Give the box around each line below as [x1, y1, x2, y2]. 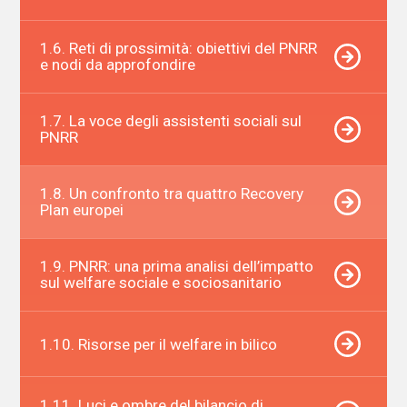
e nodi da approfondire [39, 55, 195, 74]
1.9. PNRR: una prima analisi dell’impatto [39, 257, 313, 276]
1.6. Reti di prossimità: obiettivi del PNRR [39, 39, 317, 58]
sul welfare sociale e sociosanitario [39, 273, 282, 293]
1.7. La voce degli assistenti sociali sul [39, 112, 302, 131]
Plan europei [39, 201, 124, 220]
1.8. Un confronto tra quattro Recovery [39, 184, 303, 203]
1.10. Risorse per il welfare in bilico [39, 334, 277, 353]
